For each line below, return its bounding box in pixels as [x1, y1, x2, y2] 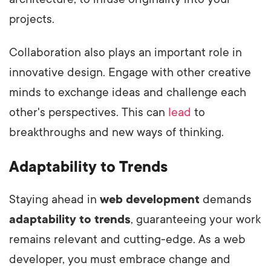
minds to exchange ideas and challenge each [9, 85, 246, 99]
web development [100, 192, 200, 206]
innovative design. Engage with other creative [9, 65, 251, 79]
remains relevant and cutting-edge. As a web [9, 232, 246, 246]
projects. [9, 12, 54, 26]
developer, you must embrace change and [9, 252, 230, 266]
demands [200, 192, 252, 206]
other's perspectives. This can [9, 105, 168, 119]
